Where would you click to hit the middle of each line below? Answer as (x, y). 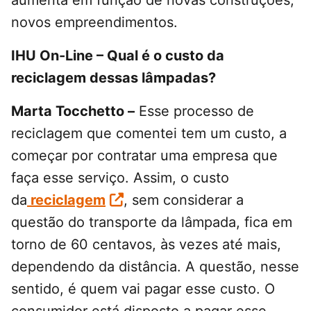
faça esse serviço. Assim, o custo (120, 178)
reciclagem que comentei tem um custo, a (149, 134)
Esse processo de (194, 111)
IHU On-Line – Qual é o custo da (118, 56)
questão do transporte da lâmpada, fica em (152, 222)
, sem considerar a (184, 200)
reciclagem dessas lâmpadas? (114, 78)
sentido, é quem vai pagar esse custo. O (143, 289)
